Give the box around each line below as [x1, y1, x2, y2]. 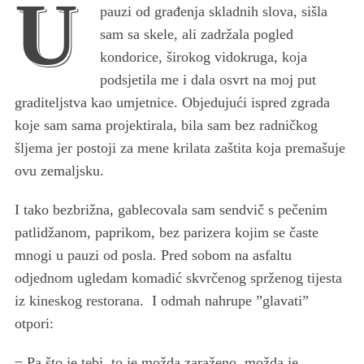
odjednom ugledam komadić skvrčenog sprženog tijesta [14, 269, 342, 286]
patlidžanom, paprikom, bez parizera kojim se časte [14, 223, 318, 240]
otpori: [14, 314, 54, 331]
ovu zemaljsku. [14, 162, 104, 179]
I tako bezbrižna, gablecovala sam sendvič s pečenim [14, 201, 327, 218]
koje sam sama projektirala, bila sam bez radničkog [14, 116, 318, 133]
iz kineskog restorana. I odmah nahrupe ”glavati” [14, 292, 309, 309]
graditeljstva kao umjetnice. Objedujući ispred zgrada [14, 93, 330, 110]
